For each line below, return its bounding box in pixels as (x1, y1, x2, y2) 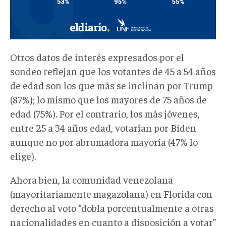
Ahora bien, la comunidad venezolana (10, 173, 173, 186)
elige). (10, 149, 36, 162)
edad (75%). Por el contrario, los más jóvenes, (10, 106, 200, 120)
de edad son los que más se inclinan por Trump (10, 78, 213, 91)
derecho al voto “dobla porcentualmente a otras (10, 201, 214, 214)
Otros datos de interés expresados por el (10, 50, 184, 63)
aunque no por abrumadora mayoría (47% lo (10, 135, 198, 148)
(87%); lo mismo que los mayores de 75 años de (10, 92, 207, 105)
